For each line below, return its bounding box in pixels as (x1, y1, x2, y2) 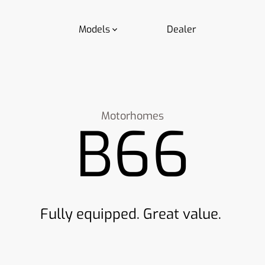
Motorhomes (101, 109, 164, 123)
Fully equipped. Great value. (40, 205, 225, 224)
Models (78, 23, 110, 35)
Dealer (166, 23, 196, 35)
